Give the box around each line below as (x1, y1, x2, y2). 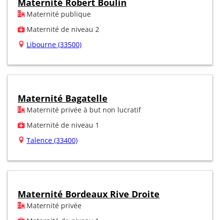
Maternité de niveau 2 (25, 24, 99, 34)
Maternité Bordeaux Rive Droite (18, 188, 160, 200)
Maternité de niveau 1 (25, 120, 99, 130)
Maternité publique (25, 9, 91, 19)
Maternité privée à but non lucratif (25, 105, 141, 114)
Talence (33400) (27, 135, 78, 145)
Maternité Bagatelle (18, 92, 108, 104)
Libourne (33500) (27, 39, 82, 49)
